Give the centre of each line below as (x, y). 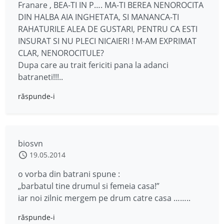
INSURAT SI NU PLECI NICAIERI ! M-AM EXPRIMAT (107, 41)
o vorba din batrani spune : (69, 174)
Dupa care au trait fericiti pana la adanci (93, 65)
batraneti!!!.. (40, 77)
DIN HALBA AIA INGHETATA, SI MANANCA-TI (98, 17)
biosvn (30, 143)
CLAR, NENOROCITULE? (61, 53)
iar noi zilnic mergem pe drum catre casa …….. (104, 198)
